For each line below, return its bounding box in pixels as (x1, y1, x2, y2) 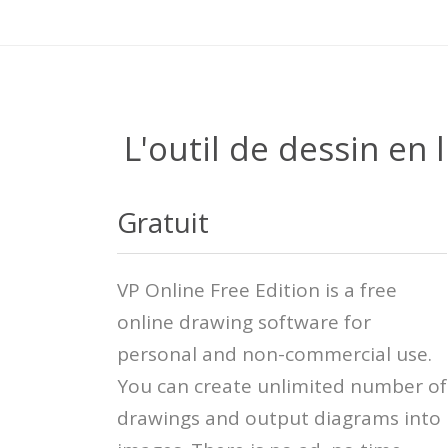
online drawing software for (117, 309, 371, 336)
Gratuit (117, 203, 209, 242)
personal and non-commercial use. (117, 341, 432, 368)
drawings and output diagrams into (117, 405, 441, 432)
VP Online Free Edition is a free (117, 277, 397, 304)
